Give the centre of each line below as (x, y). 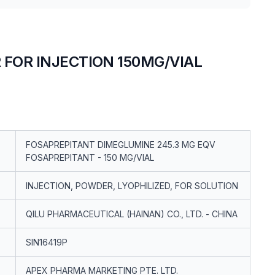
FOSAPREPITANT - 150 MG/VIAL (90, 157)
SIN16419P (47, 242)
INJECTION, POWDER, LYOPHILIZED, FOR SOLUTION (132, 186)
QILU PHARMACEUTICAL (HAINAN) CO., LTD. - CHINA (132, 214)
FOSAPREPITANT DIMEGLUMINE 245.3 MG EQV (121, 145)
